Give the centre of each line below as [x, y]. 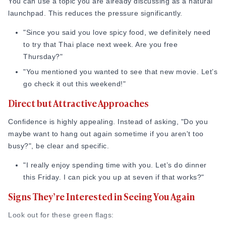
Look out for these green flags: [61, 215]
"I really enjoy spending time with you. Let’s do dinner [115, 165]
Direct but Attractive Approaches [78, 103]
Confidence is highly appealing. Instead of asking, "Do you [108, 122]
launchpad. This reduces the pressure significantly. [95, 13]
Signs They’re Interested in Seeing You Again [101, 196]
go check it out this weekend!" [74, 84]
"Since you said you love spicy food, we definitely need [117, 32]
